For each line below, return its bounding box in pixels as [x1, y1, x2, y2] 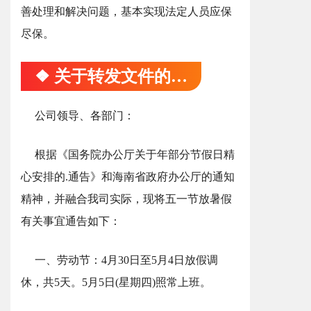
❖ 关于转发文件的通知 [171, 67, 187, 85]
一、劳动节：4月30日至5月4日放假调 [35, 254, 218, 266]
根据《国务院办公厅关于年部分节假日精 [35, 149, 235, 160]
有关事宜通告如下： [21, 215, 121, 227]
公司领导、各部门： [35, 110, 135, 121]
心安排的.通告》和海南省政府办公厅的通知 [21, 171, 235, 183]
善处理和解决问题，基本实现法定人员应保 [21, 6, 232, 17]
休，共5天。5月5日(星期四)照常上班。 [21, 276, 211, 288]
